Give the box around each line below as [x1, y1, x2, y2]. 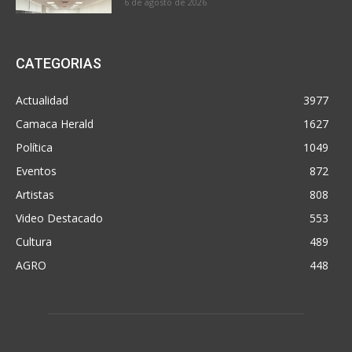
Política [16, 140, 53, 156]
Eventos [16, 163, 57, 179]
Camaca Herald [16, 116, 93, 132]
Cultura [16, 234, 52, 250]
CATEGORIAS [16, 55, 101, 72]
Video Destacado [16, 211, 103, 226]
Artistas [16, 187, 54, 203]
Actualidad [16, 93, 68, 108]
